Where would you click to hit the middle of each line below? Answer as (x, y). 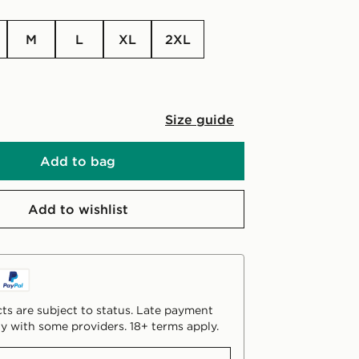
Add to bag (78, 161)
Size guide (200, 119)
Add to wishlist (78, 209)
